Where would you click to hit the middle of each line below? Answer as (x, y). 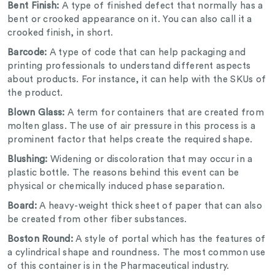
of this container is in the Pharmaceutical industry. (120, 266)
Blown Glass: (36, 113)
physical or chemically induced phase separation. (119, 187)
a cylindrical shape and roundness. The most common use (137, 253)
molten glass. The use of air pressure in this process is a (132, 126)
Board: (24, 206)
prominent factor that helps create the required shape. (133, 140)
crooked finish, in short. (62, 33)
